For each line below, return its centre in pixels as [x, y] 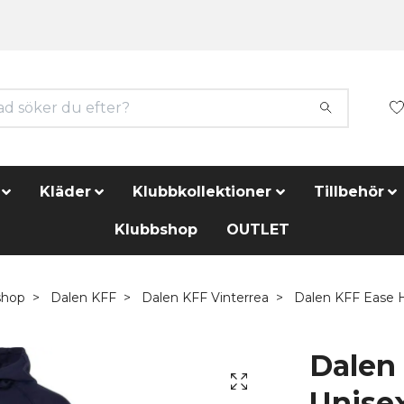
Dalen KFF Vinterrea [205, 297]
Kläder [66, 191]
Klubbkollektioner [202, 191]
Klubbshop [156, 229]
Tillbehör [349, 191]
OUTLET [258, 229]
